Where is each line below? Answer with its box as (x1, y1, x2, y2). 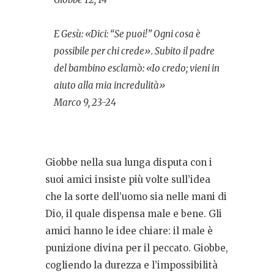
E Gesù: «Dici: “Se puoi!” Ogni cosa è (54, 28, 201, 40)
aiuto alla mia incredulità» (54, 80, 165, 92)
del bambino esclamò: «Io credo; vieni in (54, 62, 220, 75)
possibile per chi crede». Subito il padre (54, 45, 215, 57)
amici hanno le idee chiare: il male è (45, 225, 213, 237)
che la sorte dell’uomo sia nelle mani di (45, 191, 227, 203)
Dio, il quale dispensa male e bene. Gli (45, 208, 222, 220)
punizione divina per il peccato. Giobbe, (45, 242, 228, 254)
